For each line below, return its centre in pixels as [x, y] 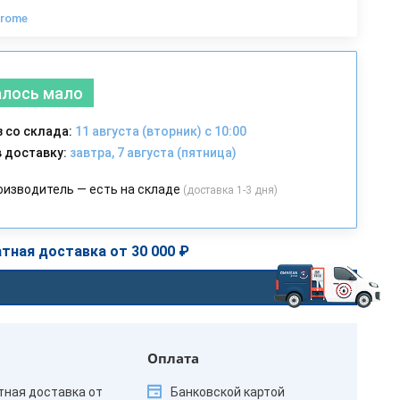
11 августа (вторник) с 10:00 [159, 131]
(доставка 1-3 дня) [229, 190]
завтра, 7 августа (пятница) [151, 153]
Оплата [173, 358]
